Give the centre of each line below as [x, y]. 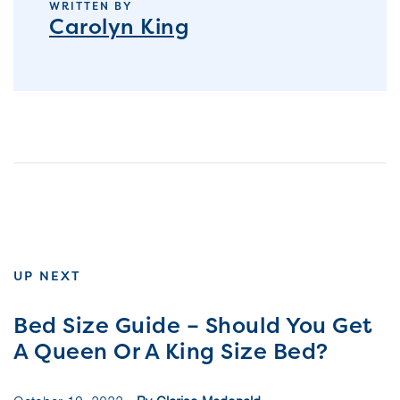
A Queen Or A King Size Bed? [171, 352]
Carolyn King [119, 26]
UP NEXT [47, 276]
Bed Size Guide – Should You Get [193, 326]
